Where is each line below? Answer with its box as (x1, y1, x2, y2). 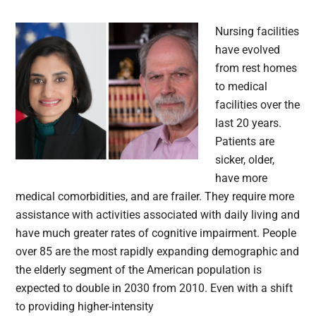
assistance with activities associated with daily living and (16, 208, 300, 222)
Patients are (215, 135, 275, 149)
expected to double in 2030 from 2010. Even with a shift (16, 281, 293, 296)
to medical (215, 80, 268, 94)
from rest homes (215, 61, 298, 75)
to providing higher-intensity (16, 300, 154, 314)
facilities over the (215, 98, 300, 112)
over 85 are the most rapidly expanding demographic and (16, 245, 300, 259)
